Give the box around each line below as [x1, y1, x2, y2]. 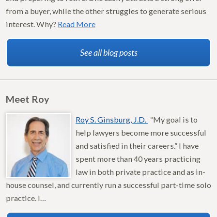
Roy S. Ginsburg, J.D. [76, 115, 148, 124]
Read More [58, 19, 95, 29]
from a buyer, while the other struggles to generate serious [6, 6, 206, 16]
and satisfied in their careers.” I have [76, 141, 199, 151]
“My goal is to [150, 115, 198, 124]
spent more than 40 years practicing [76, 154, 201, 164]
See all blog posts [79, 47, 138, 58]
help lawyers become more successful [76, 128, 206, 138]
